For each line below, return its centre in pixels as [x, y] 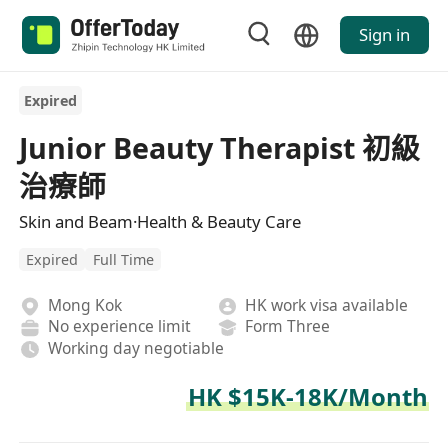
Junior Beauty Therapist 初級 [220, 147]
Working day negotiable [135, 347]
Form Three [288, 326]
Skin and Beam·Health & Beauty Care [160, 221]
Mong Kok [84, 304]
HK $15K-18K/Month [307, 397]
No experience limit [119, 326]
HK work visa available [327, 304]
